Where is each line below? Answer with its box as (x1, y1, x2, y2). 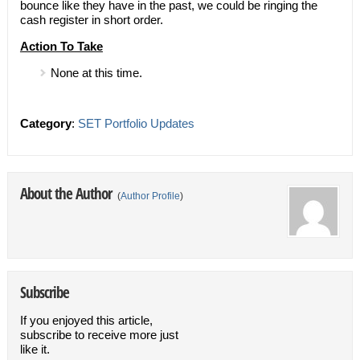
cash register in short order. (19, 12, 163, 27)
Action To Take (19, 39, 103, 53)
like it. (19, 342, 50, 356)
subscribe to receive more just (19, 327, 178, 342)
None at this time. (50, 65, 142, 80)
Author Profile (120, 190, 180, 202)
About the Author (19, 182, 115, 203)
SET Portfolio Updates (77, 116, 194, 130)
